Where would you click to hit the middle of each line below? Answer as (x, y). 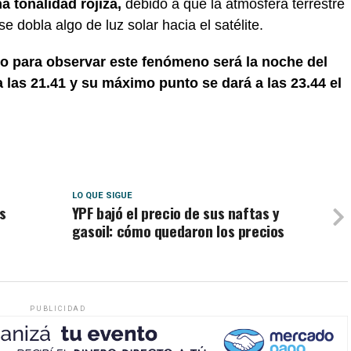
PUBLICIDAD (58, 309)
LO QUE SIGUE (102, 195)
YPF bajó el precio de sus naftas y (175, 213)
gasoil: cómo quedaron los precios (178, 231)
